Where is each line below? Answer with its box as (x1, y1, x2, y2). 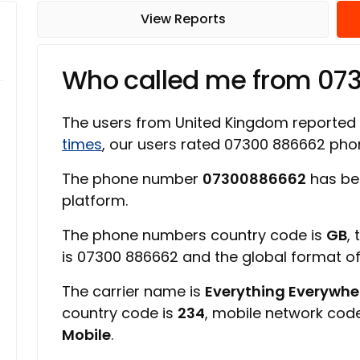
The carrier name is (62, 281, 205, 301)
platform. (62, 190, 128, 211)
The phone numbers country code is (62, 225, 326, 245)
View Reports (140, 10, 226, 28)
